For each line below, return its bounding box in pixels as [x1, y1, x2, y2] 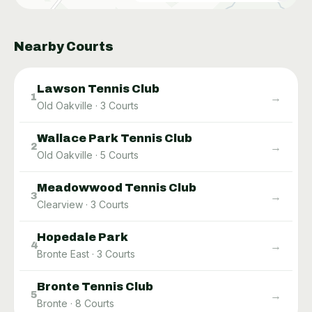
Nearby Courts [14, 39, 114, 54]
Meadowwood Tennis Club [37, 181, 196, 194]
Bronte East [37, 247, 89, 260]
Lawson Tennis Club [37, 82, 159, 95]
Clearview [37, 198, 83, 210]
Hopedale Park [37, 231, 128, 243]
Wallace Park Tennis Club [37, 132, 192, 144]
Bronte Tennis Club [37, 280, 153, 292]
